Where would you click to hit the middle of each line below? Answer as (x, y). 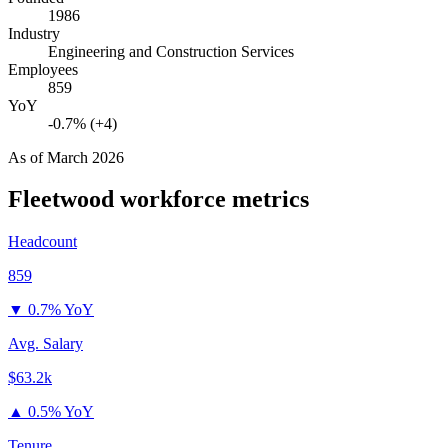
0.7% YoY (61, 310)
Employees (43, 69)
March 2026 (85, 157)
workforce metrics (211, 199)
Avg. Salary (45, 344)
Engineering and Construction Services (171, 51)
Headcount (42, 242)
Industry (34, 33)
